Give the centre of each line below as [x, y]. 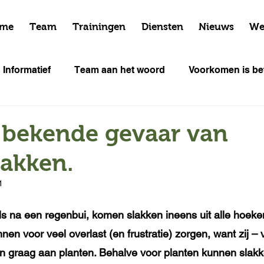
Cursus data [51, 117]
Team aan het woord [120, 70]
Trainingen [99, 27]
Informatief [27, 70]
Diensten [162, 27]
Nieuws [216, 27]
